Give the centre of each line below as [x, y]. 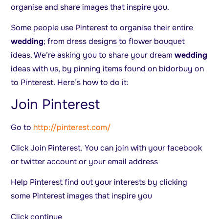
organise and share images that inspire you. [90, 7]
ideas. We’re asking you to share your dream [93, 55]
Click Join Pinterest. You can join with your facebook [107, 148]
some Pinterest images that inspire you [82, 196]
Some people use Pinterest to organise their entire [102, 28]
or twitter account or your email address [85, 162]
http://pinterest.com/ [72, 127]
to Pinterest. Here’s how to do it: [70, 83]
